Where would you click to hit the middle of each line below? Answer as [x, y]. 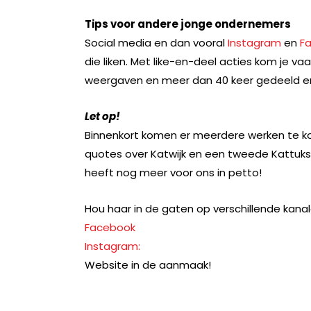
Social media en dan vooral [156, 42]
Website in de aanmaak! [148, 264]
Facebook [110, 227]
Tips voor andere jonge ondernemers [188, 24]
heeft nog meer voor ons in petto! [173, 172]
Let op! [102, 116]
